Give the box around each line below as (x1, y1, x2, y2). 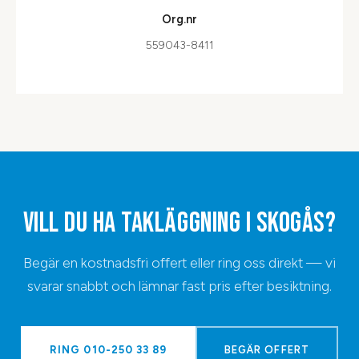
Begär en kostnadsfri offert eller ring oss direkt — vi (23, 253, 336, 271)
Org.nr (162, 11, 197, 26)
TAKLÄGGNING (121, 205, 241, 240)
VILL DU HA (22, 205, 122, 240)
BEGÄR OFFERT (224, 343, 309, 356)
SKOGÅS (256, 205, 325, 240)
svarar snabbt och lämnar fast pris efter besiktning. (27, 276, 332, 294)
